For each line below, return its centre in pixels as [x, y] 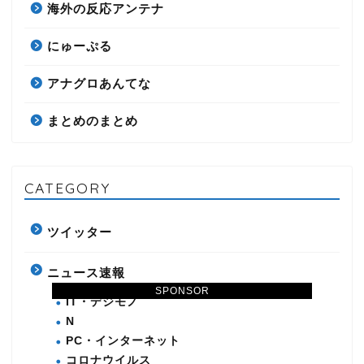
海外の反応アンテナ [106, 9]
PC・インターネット [123, 341]
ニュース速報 [86, 273]
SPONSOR [182, 291]
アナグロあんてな [99, 84]
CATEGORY [67, 188]
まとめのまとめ [93, 121]
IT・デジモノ [102, 302]
